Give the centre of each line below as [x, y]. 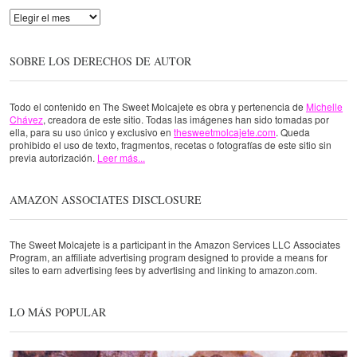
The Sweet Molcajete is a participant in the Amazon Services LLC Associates [175, 244]
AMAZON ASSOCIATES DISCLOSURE [106, 199]
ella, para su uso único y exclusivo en [92, 131]
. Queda [293, 131]
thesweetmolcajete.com [225, 131]
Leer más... [121, 157]
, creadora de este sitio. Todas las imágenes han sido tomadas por [186, 119]
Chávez [26, 119]
